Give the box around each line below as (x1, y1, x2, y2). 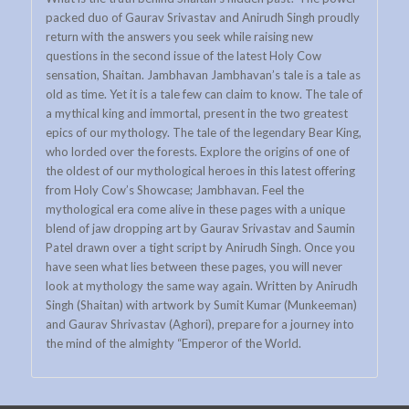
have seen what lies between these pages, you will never (45, 259, 342, 275)
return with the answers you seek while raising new (45, 29, 313, 45)
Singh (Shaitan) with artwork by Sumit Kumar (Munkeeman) (45, 298, 357, 313)
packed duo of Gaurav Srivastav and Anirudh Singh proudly (45, 10, 360, 26)
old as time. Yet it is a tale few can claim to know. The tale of (45, 87, 362, 102)
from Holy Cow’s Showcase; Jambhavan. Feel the (45, 183, 304, 198)
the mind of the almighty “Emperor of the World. (45, 336, 301, 351)
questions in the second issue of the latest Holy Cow (45, 48, 321, 64)
